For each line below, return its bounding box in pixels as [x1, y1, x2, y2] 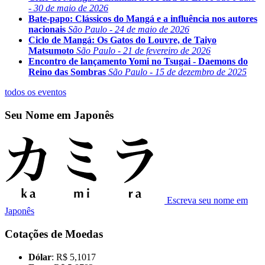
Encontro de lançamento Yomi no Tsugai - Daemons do [28, 56, 248, 66]
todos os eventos [5, 87, 66, 97]
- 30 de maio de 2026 [28, 3, 108, 13]
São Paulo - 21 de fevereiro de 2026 [76, 46, 211, 56]
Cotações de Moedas [5, 228, 103, 241]
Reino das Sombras [28, 67, 106, 77]
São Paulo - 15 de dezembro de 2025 [108, 67, 247, 77]
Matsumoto [28, 46, 74, 56]
